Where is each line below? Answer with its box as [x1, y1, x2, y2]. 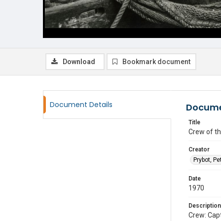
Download [63, 58, 95, 66]
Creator [188, 146, 210, 153]
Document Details [50, 100, 112, 110]
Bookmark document [122, 58, 190, 66]
